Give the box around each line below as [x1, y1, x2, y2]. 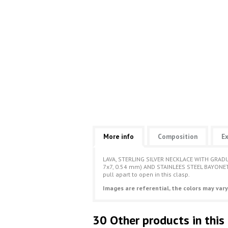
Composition [158, 132, 197, 141]
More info [103, 132, 134, 141]
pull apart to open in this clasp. [103, 170, 190, 179]
